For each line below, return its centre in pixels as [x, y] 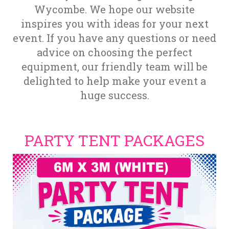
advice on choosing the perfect [114, 52]
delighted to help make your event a [114, 81]
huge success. [114, 95]
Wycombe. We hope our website [114, 9]
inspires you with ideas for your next [114, 24]
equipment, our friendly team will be [114, 67]
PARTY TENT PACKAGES [114, 141]
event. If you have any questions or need [114, 38]
